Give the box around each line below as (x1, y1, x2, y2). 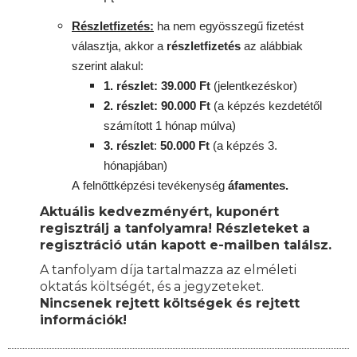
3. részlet (104, 138, 154, 152)
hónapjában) (104, 158, 167, 172)
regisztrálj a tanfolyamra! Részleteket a (40, 220, 310, 236)
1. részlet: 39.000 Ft (104, 78, 210, 92)
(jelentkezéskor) (214, 78, 297, 92)
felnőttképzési (83, 178, 155, 192)
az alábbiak (244, 38, 303, 53)
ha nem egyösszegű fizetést (154, 18, 304, 33)
